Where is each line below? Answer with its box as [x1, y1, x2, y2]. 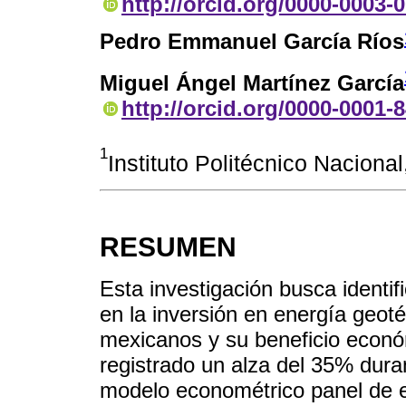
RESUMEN [100, 231, 237, 262]
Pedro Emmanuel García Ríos [100, 29, 404, 54]
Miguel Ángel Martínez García [100, 71, 404, 96]
